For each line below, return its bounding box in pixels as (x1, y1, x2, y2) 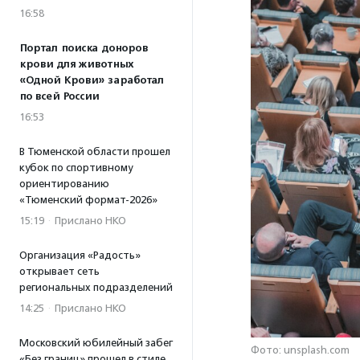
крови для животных (19, 58, 133, 71)
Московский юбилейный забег (19, 337, 173, 349)
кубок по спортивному (19, 162, 133, 174)
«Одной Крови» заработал (19, 74, 164, 87)
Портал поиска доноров (19, 42, 148, 55)
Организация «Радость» (19, 249, 141, 261)
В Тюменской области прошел (19, 145, 170, 157)
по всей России (19, 90, 99, 103)
